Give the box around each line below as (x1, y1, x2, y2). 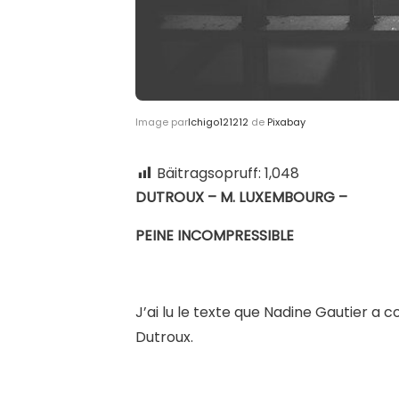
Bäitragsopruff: (157, 163, 261, 184)
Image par (135, 115, 188, 130)
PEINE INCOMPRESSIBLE (135, 225, 294, 247)
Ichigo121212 (188, 115, 248, 130)
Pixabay (267, 115, 305, 130)
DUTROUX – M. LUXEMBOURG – (135, 187, 347, 208)
